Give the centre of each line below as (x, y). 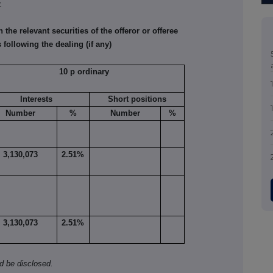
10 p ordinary (84, 72)
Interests (37, 99)
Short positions (137, 99)
